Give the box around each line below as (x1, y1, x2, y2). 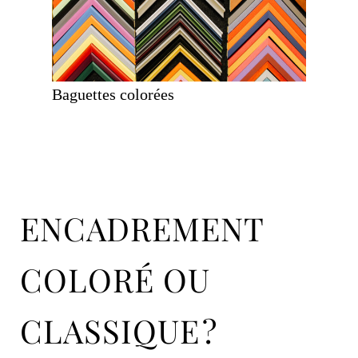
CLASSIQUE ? (20, 308, 217, 352)
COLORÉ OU (20, 257, 210, 300)
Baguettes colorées (52, 85, 174, 103)
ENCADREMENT (20, 206, 264, 249)
